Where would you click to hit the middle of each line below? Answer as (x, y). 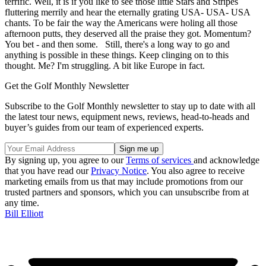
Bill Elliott (24, 213)
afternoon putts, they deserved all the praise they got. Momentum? (128, 33)
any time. (22, 202)
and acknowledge (227, 160)
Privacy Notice (119, 170)
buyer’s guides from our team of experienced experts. (104, 127)
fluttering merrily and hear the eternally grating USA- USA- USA (127, 12)
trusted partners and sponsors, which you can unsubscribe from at (127, 192)
